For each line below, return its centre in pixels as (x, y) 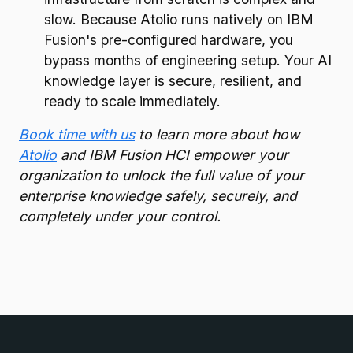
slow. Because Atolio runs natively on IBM (179, 19)
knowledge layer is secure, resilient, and (173, 81)
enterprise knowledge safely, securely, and (158, 196)
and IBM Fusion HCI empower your (173, 155)
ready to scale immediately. (132, 101)
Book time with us (77, 134)
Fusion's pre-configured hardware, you (169, 40)
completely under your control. (120, 216)
